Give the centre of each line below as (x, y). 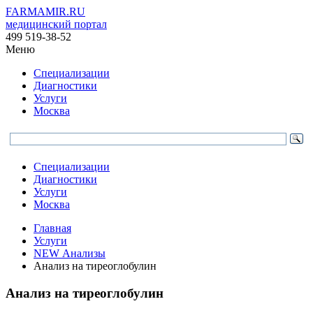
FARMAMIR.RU (45, 12)
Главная (52, 228)
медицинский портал (56, 24)
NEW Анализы (70, 253)
